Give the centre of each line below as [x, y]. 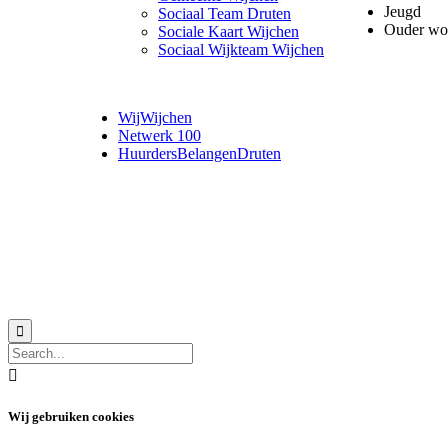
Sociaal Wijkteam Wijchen [241, 50]
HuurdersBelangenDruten [199, 154]
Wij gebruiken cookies [71, 416]
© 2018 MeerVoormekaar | [142, 265]
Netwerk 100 [159, 136]
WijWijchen [155, 118]
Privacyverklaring [249, 265]
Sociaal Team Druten [224, 14]
